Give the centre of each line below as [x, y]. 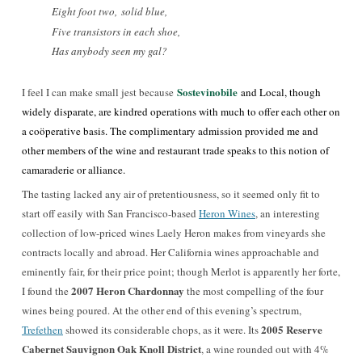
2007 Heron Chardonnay [128, 290]
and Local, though [281, 92]
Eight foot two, [84, 11]
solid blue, [144, 11]
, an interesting [288, 213]
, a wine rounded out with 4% [265, 349]
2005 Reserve [292, 329]
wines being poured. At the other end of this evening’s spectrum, [162, 310]
